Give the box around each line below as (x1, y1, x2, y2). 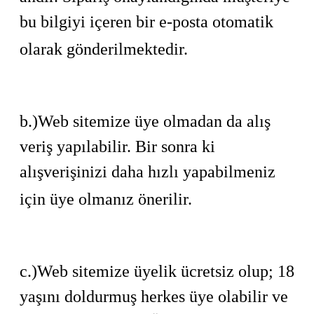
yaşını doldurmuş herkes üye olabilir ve (20, 287, 288, 306)
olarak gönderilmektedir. (20, 40, 188, 58)
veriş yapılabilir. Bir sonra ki (20, 137, 215, 156)
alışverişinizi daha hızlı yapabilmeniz (20, 163, 275, 181)
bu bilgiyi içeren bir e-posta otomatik (20, 13, 273, 31)
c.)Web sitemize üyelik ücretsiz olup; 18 (20, 262, 294, 280)
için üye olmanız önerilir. (20, 190, 192, 208)
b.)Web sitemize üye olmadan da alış (20, 112, 271, 130)
